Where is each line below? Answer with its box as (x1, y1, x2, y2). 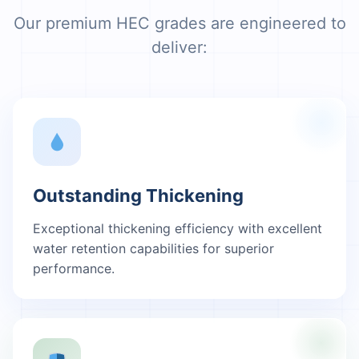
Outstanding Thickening (33, 185, 244, 206)
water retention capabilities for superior (33, 240, 274, 256)
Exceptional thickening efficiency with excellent (33, 220, 322, 236)
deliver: (151, 38, 208, 57)
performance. (33, 260, 115, 276)
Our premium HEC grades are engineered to (13, 14, 346, 33)
